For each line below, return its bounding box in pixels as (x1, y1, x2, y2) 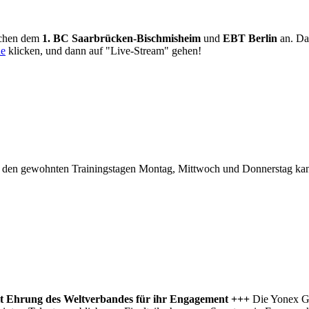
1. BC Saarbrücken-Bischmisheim (42, 32, 201, 44)
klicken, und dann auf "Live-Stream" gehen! (6, 44, 201, 57)
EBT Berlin (223, 32, 277, 44)
